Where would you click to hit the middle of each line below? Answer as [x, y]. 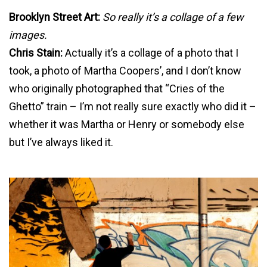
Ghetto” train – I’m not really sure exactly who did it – [133, 106]
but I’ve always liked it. [61, 142]
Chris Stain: [36, 52]
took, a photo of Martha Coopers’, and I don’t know [125, 70]
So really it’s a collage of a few [172, 17]
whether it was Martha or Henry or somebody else [127, 124]
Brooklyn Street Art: [55, 17]
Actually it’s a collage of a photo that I [150, 52]
